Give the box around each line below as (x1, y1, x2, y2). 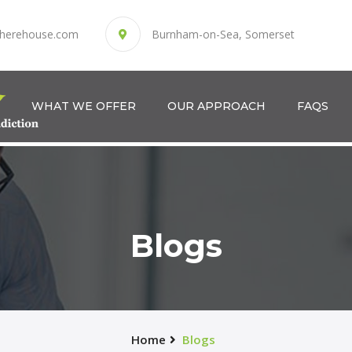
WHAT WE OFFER (31, 99, 136, 113)
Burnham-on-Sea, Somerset (152, 27, 295, 42)
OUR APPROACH (167, 99, 266, 113)
